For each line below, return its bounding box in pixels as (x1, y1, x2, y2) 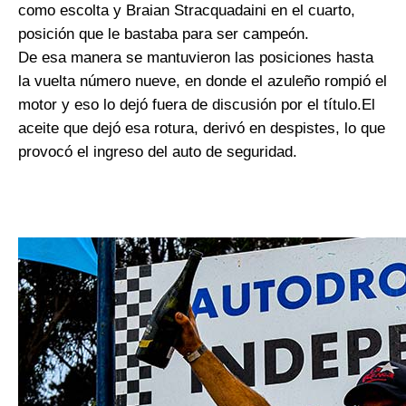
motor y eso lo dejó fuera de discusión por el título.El (18, 95, 375, 114)
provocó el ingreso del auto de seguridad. (18, 142, 302, 161)
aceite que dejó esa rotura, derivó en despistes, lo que (18, 119, 385, 138)
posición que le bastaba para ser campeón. (18, 24, 314, 43)
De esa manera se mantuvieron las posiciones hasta (18, 48, 373, 67)
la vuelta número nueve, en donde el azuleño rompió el (18, 72, 387, 91)
